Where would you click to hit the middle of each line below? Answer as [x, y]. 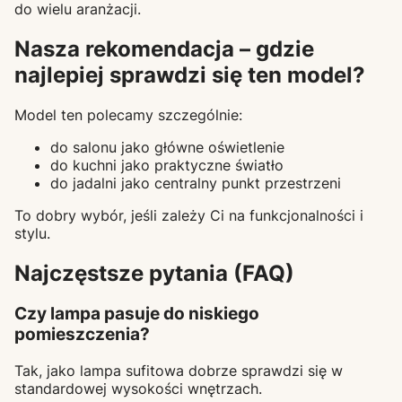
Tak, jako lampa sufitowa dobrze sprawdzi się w [179, 371]
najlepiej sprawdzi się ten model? [190, 74]
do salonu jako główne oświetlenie [167, 147]
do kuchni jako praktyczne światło [167, 165]
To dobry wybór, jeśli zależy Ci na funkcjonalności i [189, 215]
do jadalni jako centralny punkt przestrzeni [196, 183]
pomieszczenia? [82, 335]
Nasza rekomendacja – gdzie [164, 48]
